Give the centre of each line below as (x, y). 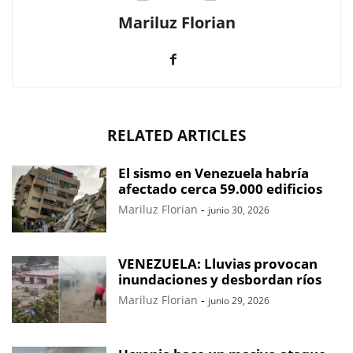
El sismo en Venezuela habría (214, 173)
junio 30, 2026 (239, 210)
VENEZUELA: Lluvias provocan (218, 264)
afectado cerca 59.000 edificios (220, 189)
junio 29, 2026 (239, 301)
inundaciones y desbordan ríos (220, 280)
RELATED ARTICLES (176, 136)
